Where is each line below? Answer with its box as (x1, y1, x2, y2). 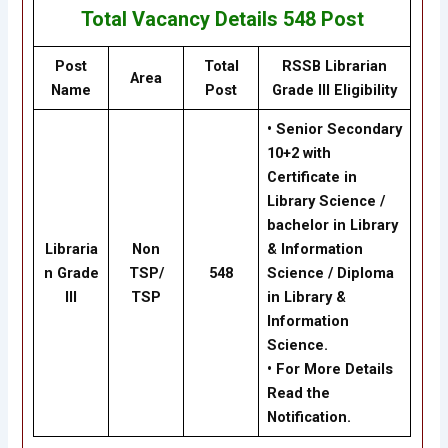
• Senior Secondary (266, 120, 402, 139)
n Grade (43, 264, 99, 283)
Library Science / (266, 192, 385, 211)
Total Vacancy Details (80, 7, 283, 32)
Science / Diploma (266, 264, 394, 283)
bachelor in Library (266, 216, 398, 235)
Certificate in (266, 168, 357, 187)
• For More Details (266, 360, 393, 379)
